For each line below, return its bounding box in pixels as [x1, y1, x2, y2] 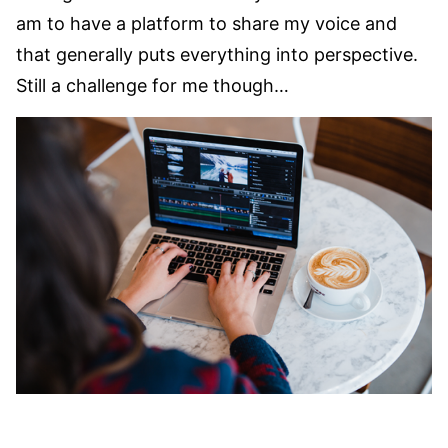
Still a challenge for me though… [16, 74, 289, 96]
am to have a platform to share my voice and [16, 12, 397, 34]
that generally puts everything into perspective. [16, 43, 418, 65]
